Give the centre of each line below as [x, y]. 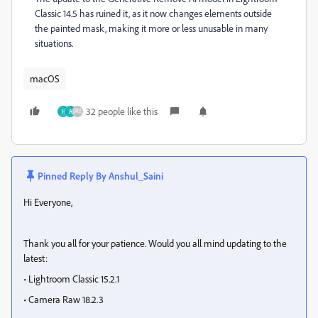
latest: [35, 258]
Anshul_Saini [136, 176]
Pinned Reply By [73, 176]
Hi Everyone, [48, 202]
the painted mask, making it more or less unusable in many [151, 28]
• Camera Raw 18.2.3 [64, 299]
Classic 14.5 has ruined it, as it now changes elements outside [153, 13]
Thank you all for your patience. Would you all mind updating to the [155, 243]
